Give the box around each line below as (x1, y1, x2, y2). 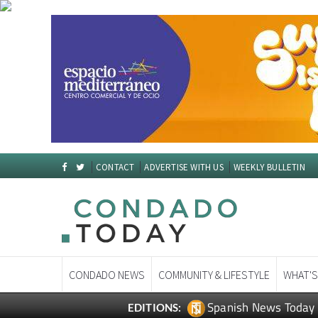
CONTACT (96, 161, 135, 173)
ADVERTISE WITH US (144, 161, 224, 173)
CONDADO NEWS (69, 268, 145, 283)
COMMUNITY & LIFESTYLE (158, 268, 270, 283)
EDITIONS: (127, 301, 182, 314)
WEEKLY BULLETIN (233, 161, 305, 173)
